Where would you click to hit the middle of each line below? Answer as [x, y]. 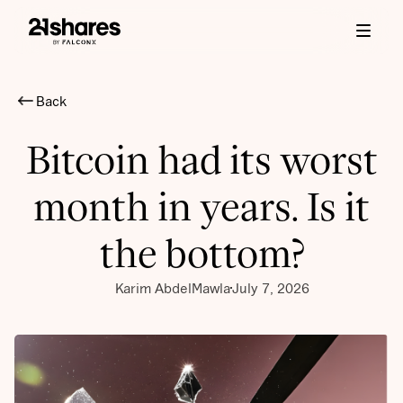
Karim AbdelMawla [173, 288]
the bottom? [201, 254]
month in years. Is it [201, 207]
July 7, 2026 [271, 288]
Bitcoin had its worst [201, 161]
